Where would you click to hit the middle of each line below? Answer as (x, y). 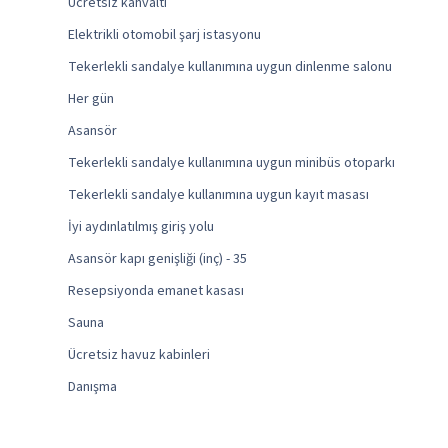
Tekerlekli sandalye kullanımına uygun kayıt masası (219, 195)
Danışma (93, 387)
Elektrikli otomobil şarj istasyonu (165, 35)
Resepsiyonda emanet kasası (156, 291)
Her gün (91, 99)
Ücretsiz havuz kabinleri (139, 355)
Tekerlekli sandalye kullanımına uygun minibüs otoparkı (232, 163)
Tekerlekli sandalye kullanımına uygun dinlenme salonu (230, 67)
